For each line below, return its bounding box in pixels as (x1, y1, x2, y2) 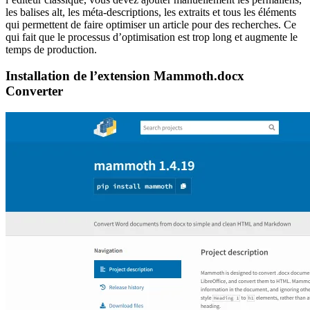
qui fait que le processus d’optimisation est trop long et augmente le (6, 30, 298, 43)
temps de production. (6, 43, 97, 55)
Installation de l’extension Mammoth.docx (6, 69, 244, 84)
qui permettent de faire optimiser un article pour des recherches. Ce (6, 18, 296, 30)
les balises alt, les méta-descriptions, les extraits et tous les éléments (6, 6, 296, 18)
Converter (6, 84, 63, 99)
